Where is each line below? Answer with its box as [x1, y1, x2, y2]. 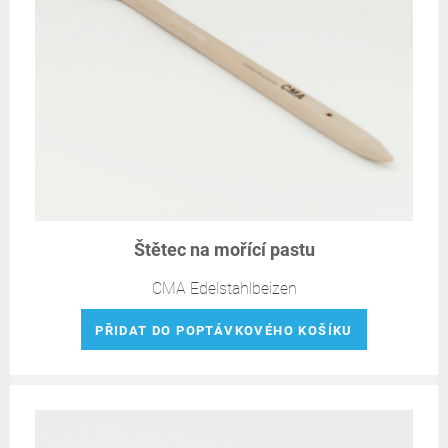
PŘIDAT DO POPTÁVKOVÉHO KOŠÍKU [95, 323, 353, 339]
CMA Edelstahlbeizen [151, 278, 297, 298]
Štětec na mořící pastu [133, 239, 315, 260]
